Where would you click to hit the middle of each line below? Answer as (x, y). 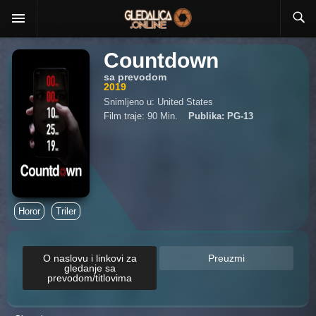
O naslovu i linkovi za (90, 258)
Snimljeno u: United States (158, 102)
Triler (66, 211)
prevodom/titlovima (90, 278)
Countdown (161, 60)
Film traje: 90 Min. (141, 116)
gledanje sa (90, 268)
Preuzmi (226, 258)
